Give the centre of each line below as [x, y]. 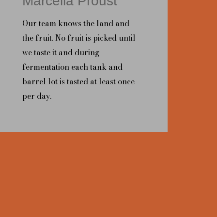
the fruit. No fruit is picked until [79, 38]
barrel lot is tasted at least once [78, 81]
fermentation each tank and [72, 67]
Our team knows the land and [76, 23]
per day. [37, 96]
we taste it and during [61, 52]
